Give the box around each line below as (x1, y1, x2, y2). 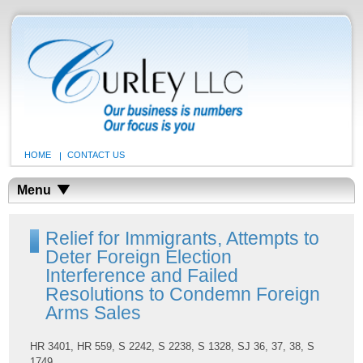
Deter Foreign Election (45, 246, 233, 268)
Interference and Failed (45, 265, 239, 287)
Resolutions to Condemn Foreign (45, 284, 321, 305)
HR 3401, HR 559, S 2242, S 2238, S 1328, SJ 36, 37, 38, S (30, 340, 315, 353)
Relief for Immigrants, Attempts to (45, 228, 320, 250)
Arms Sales (45, 302, 142, 324)
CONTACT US (67, 149, 125, 160)
